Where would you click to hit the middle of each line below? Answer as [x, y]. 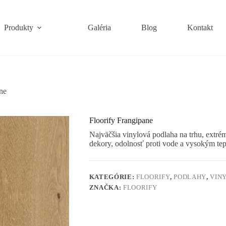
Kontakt [200, 27]
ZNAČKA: [106, 188]
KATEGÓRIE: [112, 177]
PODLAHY [190, 177]
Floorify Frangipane [121, 121]
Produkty [19, 27]
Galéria [100, 27]
